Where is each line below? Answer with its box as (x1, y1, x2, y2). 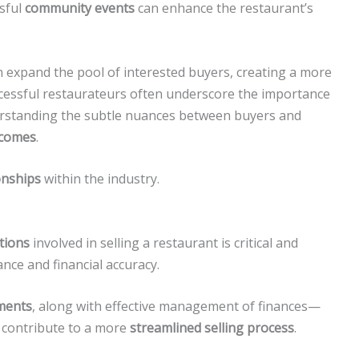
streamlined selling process (130, 319, 294, 337)
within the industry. (41, 170, 159, 188)
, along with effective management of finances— (32, 297, 321, 316)
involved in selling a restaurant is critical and (30, 233, 298, 252)
